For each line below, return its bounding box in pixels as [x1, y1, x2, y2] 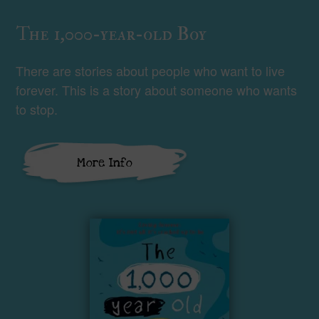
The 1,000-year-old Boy [16, 22, 207, 46]
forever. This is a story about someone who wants [16, 80, 298, 100]
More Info [77, 155, 133, 172]
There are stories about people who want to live [16, 61, 286, 80]
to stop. [16, 100, 58, 119]
